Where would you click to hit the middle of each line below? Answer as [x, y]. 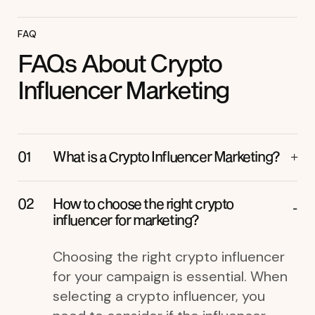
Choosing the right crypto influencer [169, 256]
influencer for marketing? [126, 219]
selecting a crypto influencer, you [159, 296]
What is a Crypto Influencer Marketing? [166, 156]
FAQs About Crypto [120, 63]
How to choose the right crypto [143, 203]
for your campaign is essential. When [170, 276]
